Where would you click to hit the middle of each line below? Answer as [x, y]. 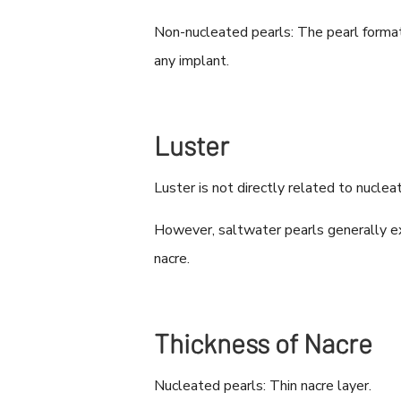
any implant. [192, 61]
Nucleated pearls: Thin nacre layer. [263, 386]
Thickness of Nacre [263, 343]
